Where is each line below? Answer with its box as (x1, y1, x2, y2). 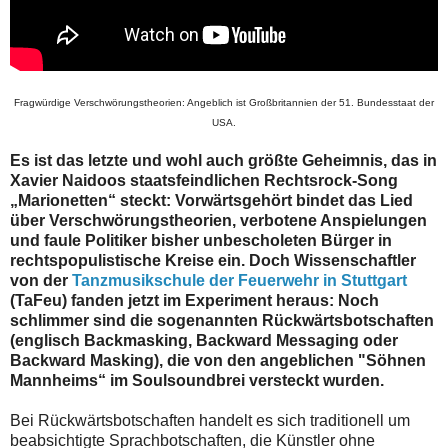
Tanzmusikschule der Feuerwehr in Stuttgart (72, 272, 407, 290)
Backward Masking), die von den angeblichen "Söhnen (10, 352, 426, 370)
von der (10, 272, 72, 290)
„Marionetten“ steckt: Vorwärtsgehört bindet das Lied (10, 192, 413, 210)
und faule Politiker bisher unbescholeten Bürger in (10, 232, 392, 250)
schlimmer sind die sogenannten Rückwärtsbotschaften (10, 312, 434, 330)
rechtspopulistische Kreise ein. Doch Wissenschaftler (10, 252, 416, 270)
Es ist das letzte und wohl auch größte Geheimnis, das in (10, 152, 437, 170)
